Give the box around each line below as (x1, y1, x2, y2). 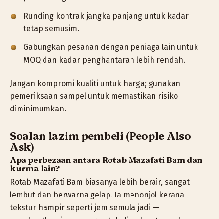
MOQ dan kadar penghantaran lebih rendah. (23, 55, 185, 65)
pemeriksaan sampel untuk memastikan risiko (10, 91, 178, 101)
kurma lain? (10, 162, 60, 174)
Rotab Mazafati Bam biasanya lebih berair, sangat (10, 177, 190, 187)
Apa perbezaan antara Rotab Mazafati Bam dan (10, 154, 202, 165)
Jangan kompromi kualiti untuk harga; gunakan (10, 79, 180, 88)
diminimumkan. (10, 104, 66, 114)
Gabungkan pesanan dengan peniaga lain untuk (23, 43, 198, 52)
